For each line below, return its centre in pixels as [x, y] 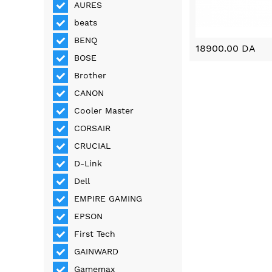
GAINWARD [97, 252]
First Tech [95, 234]
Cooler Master [104, 111]
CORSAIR [93, 128]
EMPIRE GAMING [108, 199]
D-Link [88, 164]
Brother [90, 76]
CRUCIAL [93, 146]
